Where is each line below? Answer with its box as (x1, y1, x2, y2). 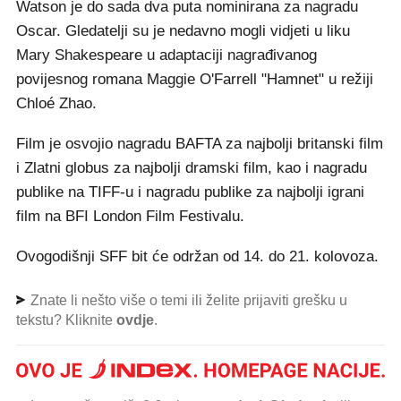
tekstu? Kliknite (16, 312, 116, 328)
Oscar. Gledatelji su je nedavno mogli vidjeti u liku (16, 22, 350, 40)
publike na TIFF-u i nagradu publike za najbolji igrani (16, 183, 364, 201)
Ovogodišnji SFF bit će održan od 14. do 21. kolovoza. (16, 248, 379, 266)
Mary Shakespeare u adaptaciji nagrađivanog (16, 47, 317, 64)
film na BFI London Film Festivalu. (16, 208, 244, 226)
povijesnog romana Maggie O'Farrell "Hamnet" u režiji (16, 71, 373, 89)
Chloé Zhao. (16, 95, 97, 113)
